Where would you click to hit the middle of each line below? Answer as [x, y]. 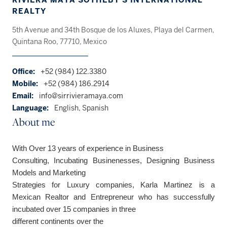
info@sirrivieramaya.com [81, 96]
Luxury [81, 185]
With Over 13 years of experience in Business [88, 149]
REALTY [29, 11]
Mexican [29, 197]
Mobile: [25, 84]
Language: [30, 108]
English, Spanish [81, 108]
